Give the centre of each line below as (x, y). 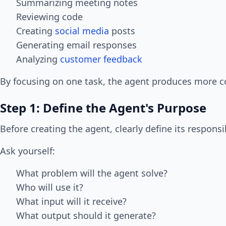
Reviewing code (49, 17)
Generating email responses (76, 45)
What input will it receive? (71, 202)
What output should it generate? (86, 216)
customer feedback (101, 59)
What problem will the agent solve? (92, 173)
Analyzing (38, 59)
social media (82, 31)
